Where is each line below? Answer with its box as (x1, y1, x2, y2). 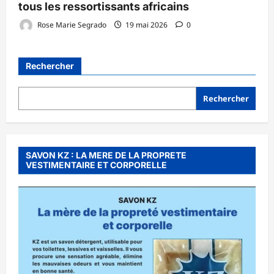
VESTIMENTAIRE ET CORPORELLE (26, 159, 167, 170)
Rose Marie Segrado (35, 19, 106, 30)
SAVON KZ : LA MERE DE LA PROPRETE (26, 149, 187, 160)
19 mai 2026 (124, 19, 169, 30)
